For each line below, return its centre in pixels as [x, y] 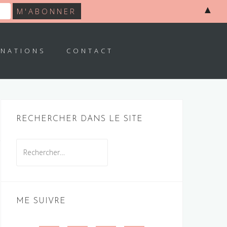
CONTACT [90, 51]
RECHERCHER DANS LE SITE [80, 119]
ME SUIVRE [41, 201]
